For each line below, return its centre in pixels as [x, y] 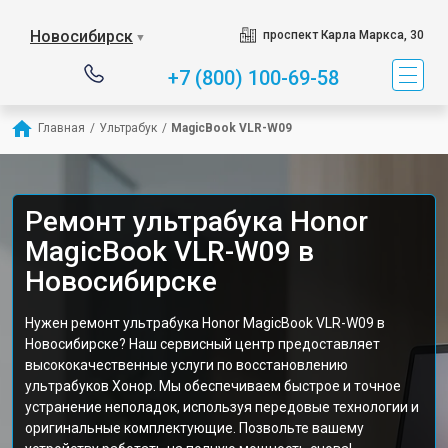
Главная [61, 128]
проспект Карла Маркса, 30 [343, 35]
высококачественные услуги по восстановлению [186, 365]
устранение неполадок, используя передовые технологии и [222, 407]
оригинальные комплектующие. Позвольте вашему [194, 428]
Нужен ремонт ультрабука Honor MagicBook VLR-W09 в [205, 323]
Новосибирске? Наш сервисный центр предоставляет [202, 344]
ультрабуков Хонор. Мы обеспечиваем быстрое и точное [213, 386]
